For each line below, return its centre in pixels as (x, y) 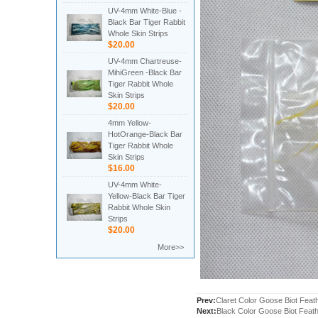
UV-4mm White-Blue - (144, 11)
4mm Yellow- (129, 123)
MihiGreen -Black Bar (144, 72)
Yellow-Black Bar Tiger (146, 196)
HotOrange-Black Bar (145, 134)
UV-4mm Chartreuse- (144, 61)
